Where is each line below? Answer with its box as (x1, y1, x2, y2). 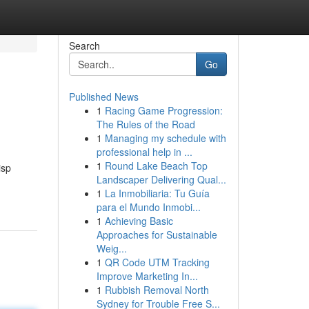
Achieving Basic (104, 214, 173, 228)
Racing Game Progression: (104, 103, 223, 117)
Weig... (96, 241, 127, 255)
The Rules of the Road (96, 117, 195, 131)
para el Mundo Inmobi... (96, 200, 201, 214)
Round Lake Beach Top (104, 159, 208, 172)
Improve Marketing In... (96, 269, 198, 283)
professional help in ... (96, 145, 192, 159)
